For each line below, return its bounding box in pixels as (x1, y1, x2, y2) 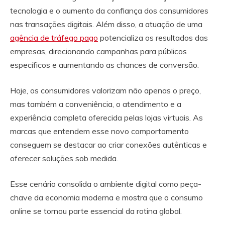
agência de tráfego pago (10, 33, 98, 43)
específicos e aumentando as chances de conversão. (10, 60, 199, 70)
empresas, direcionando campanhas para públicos (10, 46, 187, 56)
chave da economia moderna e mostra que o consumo (10, 192, 203, 202)
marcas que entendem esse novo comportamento (10, 126, 189, 136)
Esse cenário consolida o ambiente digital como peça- (10, 179, 201, 189)
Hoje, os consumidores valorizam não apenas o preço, (10, 85, 201, 95)
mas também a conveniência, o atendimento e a (10, 99, 181, 109)
